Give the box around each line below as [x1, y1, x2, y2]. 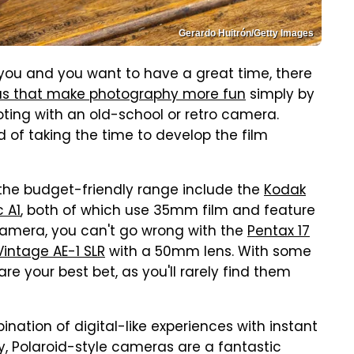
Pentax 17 [247, 221, 310, 243]
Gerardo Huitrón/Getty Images [179, 28, 314, 39]
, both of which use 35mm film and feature [21, 201, 315, 223]
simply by [246, 85, 314, 107]
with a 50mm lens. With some [105, 242, 311, 264]
